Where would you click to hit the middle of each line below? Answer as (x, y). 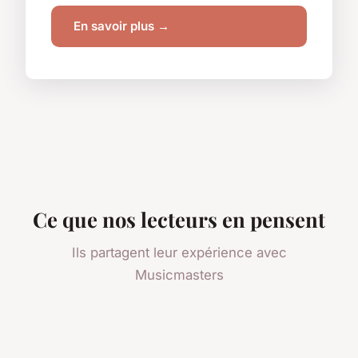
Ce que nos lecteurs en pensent (179, 219)
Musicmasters (179, 274)
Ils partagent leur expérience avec (179, 252)
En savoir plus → (121, 26)
